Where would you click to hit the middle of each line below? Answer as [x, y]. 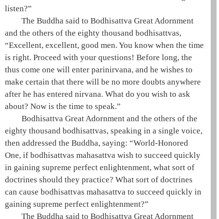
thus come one [30, 70]
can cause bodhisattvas [46, 192]
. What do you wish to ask [146, 94]
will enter [73, 70]
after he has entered [40, 94]
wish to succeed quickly [158, 155]
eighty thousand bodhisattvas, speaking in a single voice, [104, 131]
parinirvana [111, 70]
